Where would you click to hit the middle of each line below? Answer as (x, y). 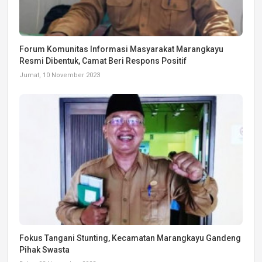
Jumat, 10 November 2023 (60, 75)
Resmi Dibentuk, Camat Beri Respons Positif (103, 61)
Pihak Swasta (44, 250)
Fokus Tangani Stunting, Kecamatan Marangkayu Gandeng (130, 238)
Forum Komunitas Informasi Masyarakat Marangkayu (121, 49)
